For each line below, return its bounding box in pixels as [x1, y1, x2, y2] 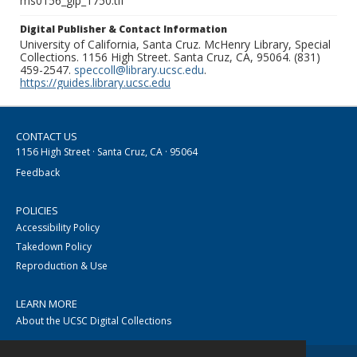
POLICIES [16, 203, 58, 218]
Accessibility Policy [16, 221, 100, 235]
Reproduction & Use [16, 259, 108, 273]
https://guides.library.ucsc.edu [20, 75, 171, 91]
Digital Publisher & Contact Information [20, 22, 227, 37]
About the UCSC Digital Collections [16, 314, 171, 328]
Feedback [16, 166, 60, 180]
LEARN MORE [16, 296, 77, 312]
